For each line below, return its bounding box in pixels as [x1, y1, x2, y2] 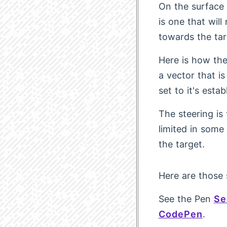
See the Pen [158, 194, 214, 204]
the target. [158, 139, 205, 149]
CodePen [158, 209, 203, 219]
